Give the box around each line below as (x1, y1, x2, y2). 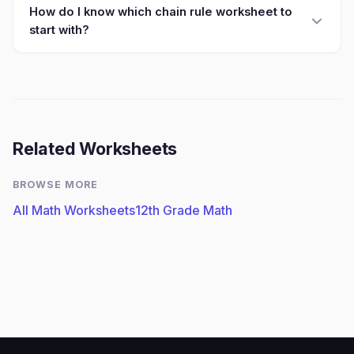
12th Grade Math (135, 202, 232, 218)
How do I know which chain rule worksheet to (29, 5, 292, 19)
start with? (29, 23, 89, 37)
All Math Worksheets (13, 202, 135, 218)
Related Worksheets (13, 138, 178, 159)
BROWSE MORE (13, 179, 98, 190)
